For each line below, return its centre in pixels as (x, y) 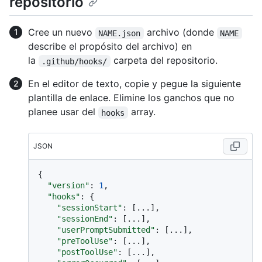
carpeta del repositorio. (164, 61)
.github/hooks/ (75, 61)
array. (142, 112)
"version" (68, 186)
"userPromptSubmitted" (106, 230)
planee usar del (63, 112)
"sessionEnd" (85, 219)
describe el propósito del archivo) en (110, 46)
